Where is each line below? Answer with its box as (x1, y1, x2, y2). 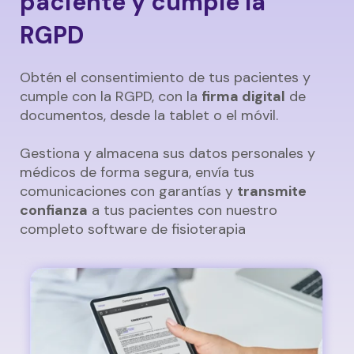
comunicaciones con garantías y (20, 182, 237, 201)
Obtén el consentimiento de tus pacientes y (20, 68, 311, 88)
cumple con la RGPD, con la (20, 87, 201, 107)
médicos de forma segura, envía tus (20, 163, 254, 183)
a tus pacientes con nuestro (88, 201, 277, 220)
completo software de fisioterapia (20, 220, 246, 239)
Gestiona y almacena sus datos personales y (20, 144, 315, 164)
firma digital (201, 87, 285, 107)
